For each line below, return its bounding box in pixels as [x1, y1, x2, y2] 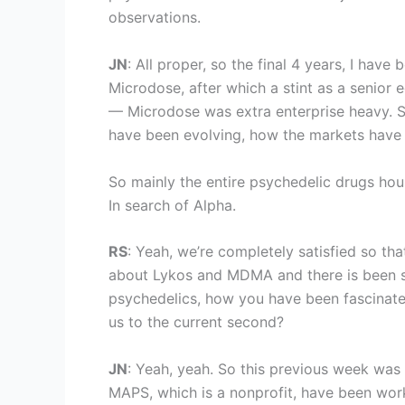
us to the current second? [108, 313, 284, 332]
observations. [108, 8, 201, 27]
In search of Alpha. [108, 195, 236, 214]
